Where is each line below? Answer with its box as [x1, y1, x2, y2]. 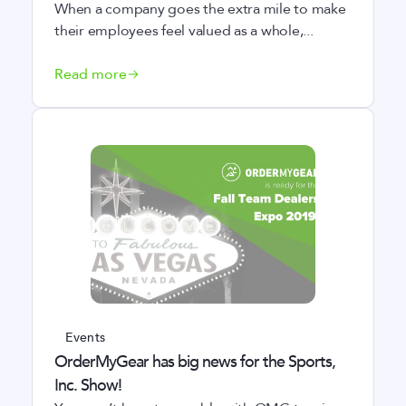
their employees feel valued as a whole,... [54, 21, 314, 41]
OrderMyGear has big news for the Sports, [54, 351, 335, 373]
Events [65, 329, 105, 346]
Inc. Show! [54, 374, 121, 397]
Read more [54, 64, 127, 84]
